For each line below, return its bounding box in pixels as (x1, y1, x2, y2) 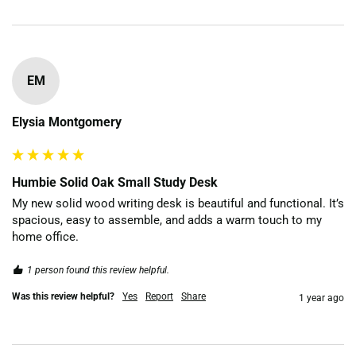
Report (145, 290, 173, 302)
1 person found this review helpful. (27, 264, 169, 276)
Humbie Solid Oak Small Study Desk (12, 174, 218, 190)
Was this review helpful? (12, 290, 114, 302)
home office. (12, 229, 79, 244)
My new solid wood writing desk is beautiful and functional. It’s (12, 195, 344, 211)
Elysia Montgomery (12, 114, 122, 130)
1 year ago (299, 292, 344, 304)
